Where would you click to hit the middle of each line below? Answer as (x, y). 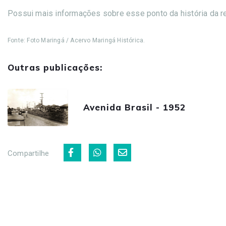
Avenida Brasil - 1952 (134, 107)
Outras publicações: (55, 68)
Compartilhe (29, 153)
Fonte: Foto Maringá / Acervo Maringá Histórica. (77, 41)
